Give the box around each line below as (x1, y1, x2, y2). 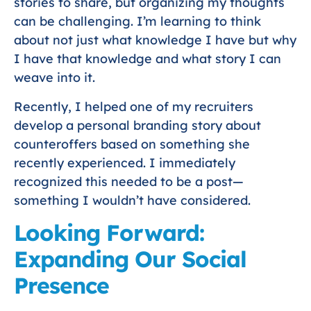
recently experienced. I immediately (14, 154, 235, 171)
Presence (14, 271, 109, 299)
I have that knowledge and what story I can (14, 51, 281, 67)
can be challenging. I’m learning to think (14, 13, 261, 30)
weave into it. (14, 69, 95, 86)
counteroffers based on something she (14, 135, 250, 152)
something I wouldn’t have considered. (14, 192, 251, 208)
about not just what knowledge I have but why (14, 32, 296, 49)
